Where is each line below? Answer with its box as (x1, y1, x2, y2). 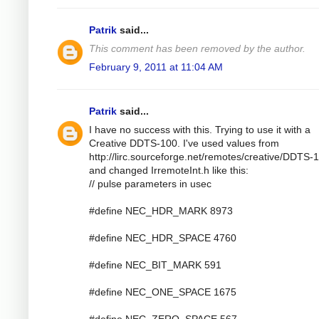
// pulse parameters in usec (89, 177, 211, 189)
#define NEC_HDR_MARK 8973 (89, 204, 233, 216)
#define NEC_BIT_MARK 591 (89, 258, 221, 271)
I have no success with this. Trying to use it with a (89, 123, 310, 135)
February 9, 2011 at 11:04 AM (89, 61, 223, 73)
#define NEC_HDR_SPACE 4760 (89, 231, 236, 244)
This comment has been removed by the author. (89, 42, 305, 54)
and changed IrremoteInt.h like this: (89, 164, 249, 176)
